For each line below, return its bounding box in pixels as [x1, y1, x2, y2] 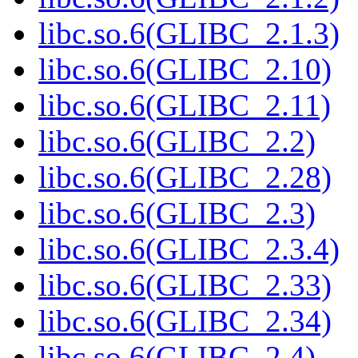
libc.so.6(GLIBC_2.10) [38, 52, 332, 87]
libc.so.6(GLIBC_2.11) [38, 88, 331, 123]
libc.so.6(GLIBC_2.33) [38, 268, 332, 303]
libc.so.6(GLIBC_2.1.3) [38, 16, 340, 51]
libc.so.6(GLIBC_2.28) [38, 160, 332, 195]
